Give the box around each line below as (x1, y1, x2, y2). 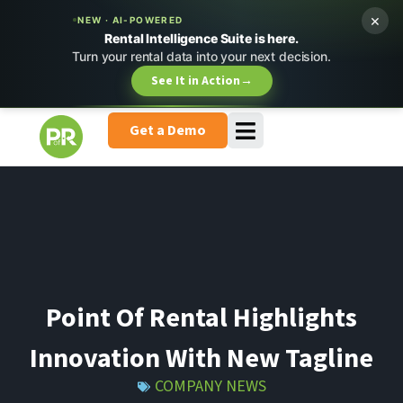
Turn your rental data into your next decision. (72, 49, 331, 64)
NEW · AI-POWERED (77, 14, 184, 25)
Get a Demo (130, 121, 206, 140)
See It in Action (150, 72, 240, 90)
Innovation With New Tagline (30, 340, 373, 374)
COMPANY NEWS (154, 375, 266, 398)
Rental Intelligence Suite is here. (104, 31, 299, 46)
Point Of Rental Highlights (46, 300, 357, 334)
